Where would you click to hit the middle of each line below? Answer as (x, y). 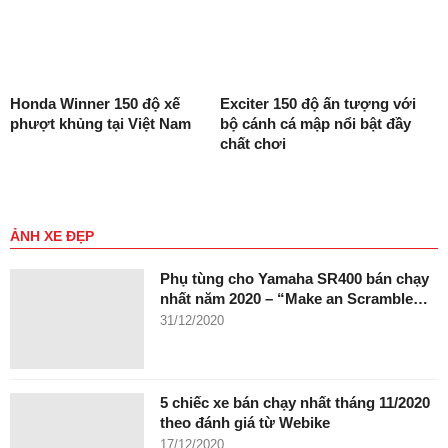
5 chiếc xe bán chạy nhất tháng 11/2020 (295, 402)
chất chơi (252, 143)
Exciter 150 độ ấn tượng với (317, 103)
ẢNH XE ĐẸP (52, 235)
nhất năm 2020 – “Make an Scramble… (294, 298)
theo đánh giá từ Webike (245, 422)
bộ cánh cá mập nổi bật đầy (315, 123)
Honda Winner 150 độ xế (95, 103)
